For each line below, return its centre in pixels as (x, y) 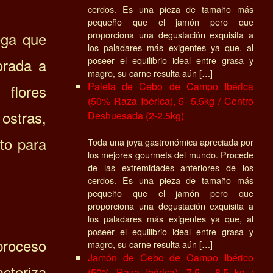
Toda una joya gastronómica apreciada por (171, 141)
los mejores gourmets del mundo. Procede (171, 154)
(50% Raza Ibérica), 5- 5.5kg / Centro (171, 101)
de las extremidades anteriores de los (171, 167)
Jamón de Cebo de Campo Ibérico (171, 257)
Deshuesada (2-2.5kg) (136, 115)
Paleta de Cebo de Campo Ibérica (171, 86)
